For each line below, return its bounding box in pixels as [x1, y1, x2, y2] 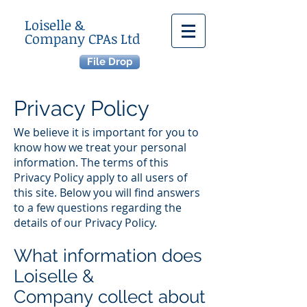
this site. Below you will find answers [14, 185, 200, 200]
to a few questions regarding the [14, 200, 182, 215]
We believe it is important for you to [14, 125, 199, 140]
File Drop [86, 56, 133, 68]
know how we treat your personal [14, 140, 186, 155]
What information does [14, 245, 202, 266]
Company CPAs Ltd [25, 29, 140, 48]
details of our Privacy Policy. [14, 215, 157, 230]
